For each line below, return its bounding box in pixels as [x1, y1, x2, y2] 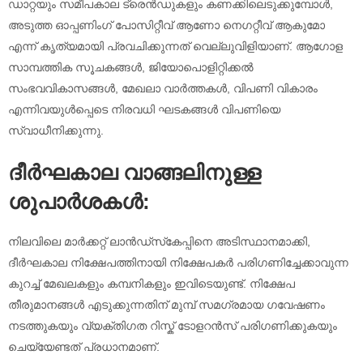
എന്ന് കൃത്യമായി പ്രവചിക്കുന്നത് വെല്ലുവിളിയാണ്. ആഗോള [8, 39, 343, 53]
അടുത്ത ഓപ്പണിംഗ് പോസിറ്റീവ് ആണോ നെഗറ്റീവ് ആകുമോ [8, 18, 325, 32]
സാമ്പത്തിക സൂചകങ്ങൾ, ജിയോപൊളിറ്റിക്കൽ [8, 60, 254, 74]
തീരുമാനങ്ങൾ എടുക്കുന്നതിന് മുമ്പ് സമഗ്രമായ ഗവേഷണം [8, 297, 325, 311]
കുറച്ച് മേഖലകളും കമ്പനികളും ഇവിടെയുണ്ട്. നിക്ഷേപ [8, 276, 295, 290]
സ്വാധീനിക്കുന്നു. [8, 123, 104, 137]
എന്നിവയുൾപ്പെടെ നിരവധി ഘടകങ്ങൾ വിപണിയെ [8, 102, 280, 116]
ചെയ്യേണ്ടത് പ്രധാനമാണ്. [8, 340, 160, 353]
